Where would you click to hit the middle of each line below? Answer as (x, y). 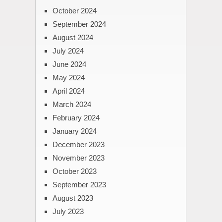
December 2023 (78, 144)
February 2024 (76, 117)
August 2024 (73, 37)
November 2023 (78, 158)
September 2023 (79, 184)
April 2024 (68, 91)
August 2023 (73, 198)
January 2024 (74, 131)
